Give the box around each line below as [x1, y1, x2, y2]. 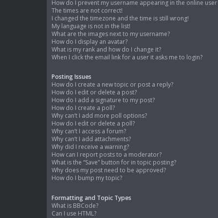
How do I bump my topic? [52, 174, 122, 182]
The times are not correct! [52, 6, 123, 15]
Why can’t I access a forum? [52, 127, 126, 136]
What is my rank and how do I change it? [52, 45, 161, 54]
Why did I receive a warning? [52, 143, 129, 151]
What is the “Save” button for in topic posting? [52, 158, 176, 167]
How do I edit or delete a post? [52, 88, 137, 97]
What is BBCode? [52, 201, 98, 210]
